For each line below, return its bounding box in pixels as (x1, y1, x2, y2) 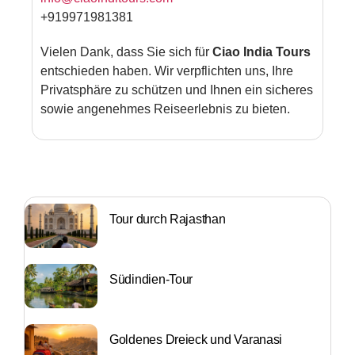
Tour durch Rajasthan (109, 212, 226, 226)
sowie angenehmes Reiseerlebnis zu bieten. (40, 101, 291, 116)
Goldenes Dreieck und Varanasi (109, 332, 283, 346)
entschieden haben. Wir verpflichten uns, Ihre (40, 63, 294, 78)
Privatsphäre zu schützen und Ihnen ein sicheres (40, 82, 314, 97)
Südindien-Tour (109, 272, 193, 286)
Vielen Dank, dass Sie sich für (40, 44, 213, 59)
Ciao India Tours (212, 44, 311, 59)
